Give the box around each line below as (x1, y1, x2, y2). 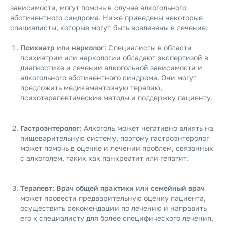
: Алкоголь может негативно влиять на (80, 124, 213, 132)
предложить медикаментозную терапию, (20, 83, 162, 92)
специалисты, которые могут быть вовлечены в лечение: (10, 23, 208, 32)
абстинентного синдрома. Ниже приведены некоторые (10, 13, 203, 22)
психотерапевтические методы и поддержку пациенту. (20, 93, 213, 102)
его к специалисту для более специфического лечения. (20, 214, 213, 222)
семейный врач (151, 184, 205, 192)
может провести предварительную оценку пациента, (20, 194, 206, 202)
